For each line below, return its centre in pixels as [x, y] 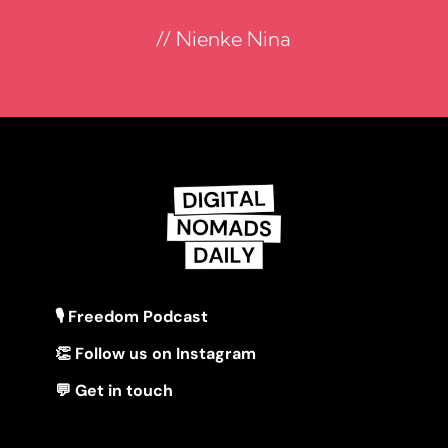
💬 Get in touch [113, 391]
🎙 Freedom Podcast [131, 317]
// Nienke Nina [224, 39]
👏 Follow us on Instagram [155, 354]
